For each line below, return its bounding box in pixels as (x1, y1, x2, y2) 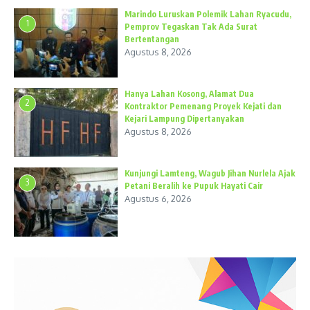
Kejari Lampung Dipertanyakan (125, 113, 244, 124)
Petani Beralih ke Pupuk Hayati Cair (125, 180, 263, 191)
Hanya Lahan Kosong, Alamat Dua (125, 88, 254, 99)
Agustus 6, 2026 (125, 192, 192, 204)
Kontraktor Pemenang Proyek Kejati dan (125, 100, 282, 111)
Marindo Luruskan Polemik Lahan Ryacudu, (125, 8, 291, 19)
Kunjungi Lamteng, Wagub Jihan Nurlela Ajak (125, 167, 295, 179)
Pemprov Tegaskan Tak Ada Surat (125, 21, 257, 32)
